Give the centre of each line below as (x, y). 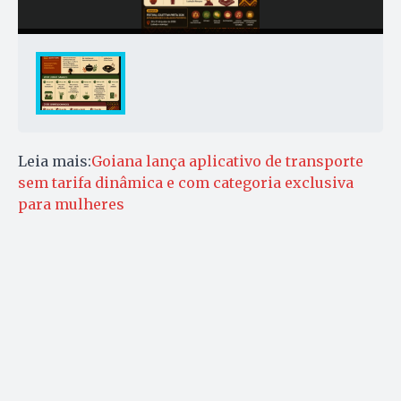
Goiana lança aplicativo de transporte (227, 161)
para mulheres (71, 204)
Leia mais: (55, 161)
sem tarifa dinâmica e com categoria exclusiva (186, 182)
